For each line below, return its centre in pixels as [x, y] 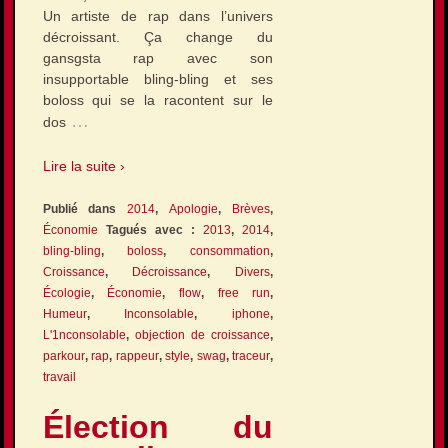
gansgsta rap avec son [158, 58]
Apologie [194, 209]
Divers [253, 272]
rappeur [137, 356]
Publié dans [85, 209]
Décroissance [170, 272]
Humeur [64, 314]
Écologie [66, 293]
